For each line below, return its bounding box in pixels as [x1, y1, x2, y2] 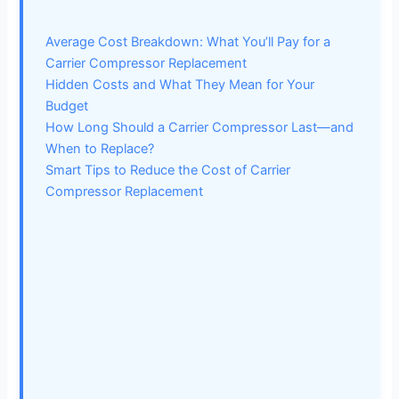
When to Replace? [45, 140, 155, 157]
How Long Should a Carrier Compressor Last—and [45, 118, 354, 135]
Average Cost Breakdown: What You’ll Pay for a [45, 33, 331, 50]
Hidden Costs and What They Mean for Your [45, 76, 315, 93]
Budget [45, 97, 89, 114]
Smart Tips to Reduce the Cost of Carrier [45, 161, 291, 178]
